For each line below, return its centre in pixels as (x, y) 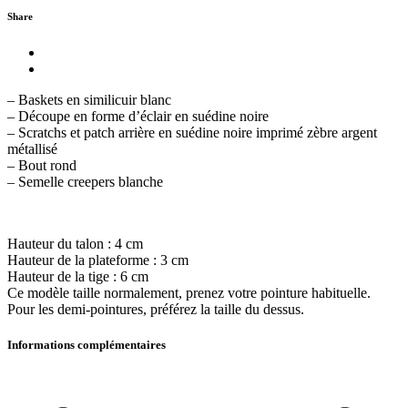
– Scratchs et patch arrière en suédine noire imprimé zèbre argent (192, 132)
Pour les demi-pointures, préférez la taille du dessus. (156, 309)
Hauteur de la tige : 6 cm (78, 276)
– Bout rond (42, 165)
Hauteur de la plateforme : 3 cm (98, 260)
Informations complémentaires (87, 344)
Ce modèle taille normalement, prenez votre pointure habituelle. (189, 292)
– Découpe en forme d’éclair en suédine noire (138, 116)
